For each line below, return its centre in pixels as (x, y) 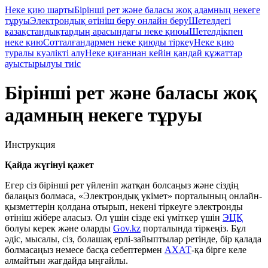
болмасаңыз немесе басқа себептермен (85, 249)
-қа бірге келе (219, 249)
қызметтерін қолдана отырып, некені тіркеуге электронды (124, 206)
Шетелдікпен (216, 31)
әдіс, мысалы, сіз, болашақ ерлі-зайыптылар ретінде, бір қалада (133, 239)
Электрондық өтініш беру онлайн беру (109, 21)
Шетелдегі (210, 21)
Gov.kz (127, 228)
